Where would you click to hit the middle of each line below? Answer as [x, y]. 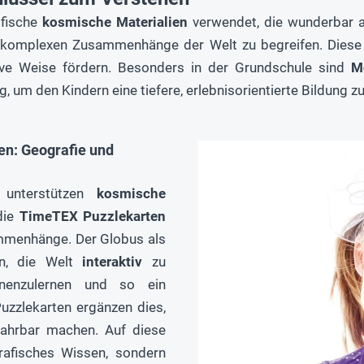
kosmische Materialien [115, 22]
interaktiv [113, 262]
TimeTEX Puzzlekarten [92, 217]
